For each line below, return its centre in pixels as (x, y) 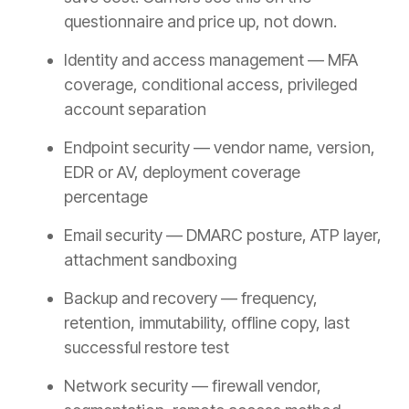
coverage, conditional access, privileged (210, 85)
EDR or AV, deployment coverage (182, 173)
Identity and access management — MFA (211, 60)
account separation (135, 110)
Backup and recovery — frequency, (191, 299)
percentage (106, 197)
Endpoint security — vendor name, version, (220, 148)
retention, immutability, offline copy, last (207, 323)
